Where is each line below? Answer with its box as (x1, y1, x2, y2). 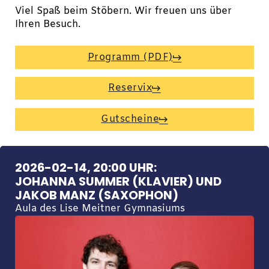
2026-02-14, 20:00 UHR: (14, 159, 157, 176)
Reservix (108, 82, 153, 95)
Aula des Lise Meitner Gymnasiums (14, 202, 185, 216)
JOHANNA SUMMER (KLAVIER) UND (14, 172, 222, 190)
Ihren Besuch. (14, 17, 80, 31)
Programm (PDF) (87, 50, 173, 64)
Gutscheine (101, 113, 160, 127)
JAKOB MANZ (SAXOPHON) (14, 186, 178, 204)
